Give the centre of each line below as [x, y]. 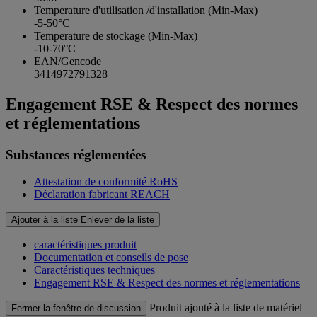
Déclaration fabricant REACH [102, 195]
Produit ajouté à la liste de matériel [226, 308]
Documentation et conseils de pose [111, 258]
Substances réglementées [76, 154]
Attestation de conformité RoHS [106, 182]
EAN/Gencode [68, 61]
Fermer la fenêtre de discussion [76, 309]
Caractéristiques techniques [94, 270]
